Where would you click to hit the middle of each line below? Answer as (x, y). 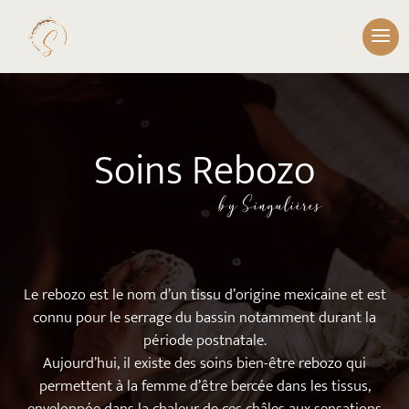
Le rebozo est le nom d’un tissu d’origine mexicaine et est (204, 295)
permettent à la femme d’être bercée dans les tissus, (204, 386)
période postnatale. (204, 341)
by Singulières (270, 204)
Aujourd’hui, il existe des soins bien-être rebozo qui (204, 363)
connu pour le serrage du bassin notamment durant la (204, 318)
